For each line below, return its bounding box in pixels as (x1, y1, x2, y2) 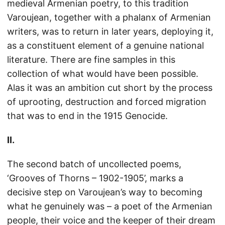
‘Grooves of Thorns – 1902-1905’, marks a (7, 173, 183, 183)
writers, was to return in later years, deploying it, (7, 26, 213, 37)
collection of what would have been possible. (7, 68, 198, 79)
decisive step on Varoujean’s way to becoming (7, 187, 202, 197)
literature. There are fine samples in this (7, 54, 175, 65)
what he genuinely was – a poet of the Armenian (7, 201, 212, 211)
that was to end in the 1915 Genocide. (7, 110, 168, 121)
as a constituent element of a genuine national (7, 40, 204, 51)
